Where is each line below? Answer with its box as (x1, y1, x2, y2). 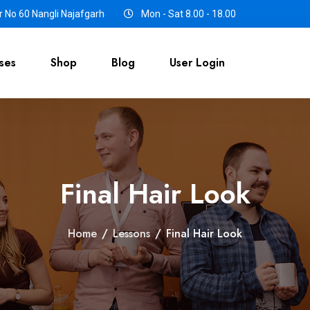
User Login (170, 55, 225, 71)
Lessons (113, 226, 150, 241)
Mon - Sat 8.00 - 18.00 (139, 8, 236, 19)
